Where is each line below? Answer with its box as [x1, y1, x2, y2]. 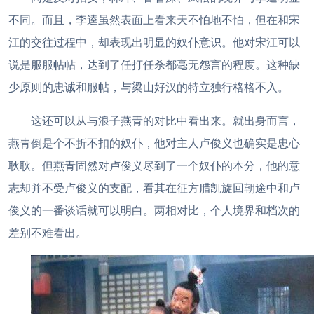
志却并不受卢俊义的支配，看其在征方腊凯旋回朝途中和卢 [8, 180, 300, 196]
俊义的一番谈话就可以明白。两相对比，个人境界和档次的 [8, 203, 300, 218]
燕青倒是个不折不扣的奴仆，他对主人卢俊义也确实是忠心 [8, 135, 300, 151]
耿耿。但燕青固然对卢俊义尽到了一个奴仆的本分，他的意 [8, 158, 300, 173]
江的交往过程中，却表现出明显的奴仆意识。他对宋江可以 [8, 34, 300, 50]
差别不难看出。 [8, 225, 87, 240]
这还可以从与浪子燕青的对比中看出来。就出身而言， [31, 113, 300, 128]
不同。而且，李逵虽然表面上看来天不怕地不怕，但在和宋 [8, 12, 300, 27]
